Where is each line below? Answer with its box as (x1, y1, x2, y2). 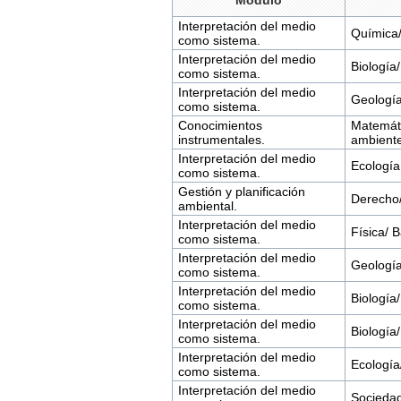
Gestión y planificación (177, 184, 305, 200)
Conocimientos (177, 118, 262, 133)
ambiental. (177, 199, 237, 214)
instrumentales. (177, 132, 265, 148)
